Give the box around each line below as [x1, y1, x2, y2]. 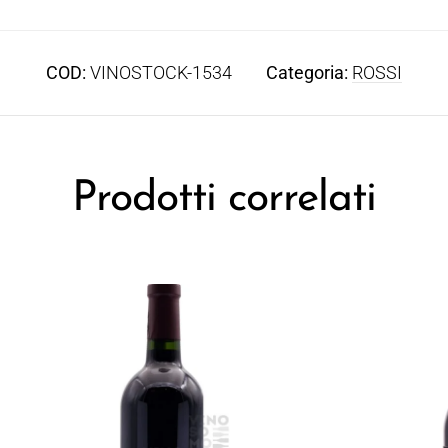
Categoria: [266, 61, 352, 83]
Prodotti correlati [72, 177, 376, 221]
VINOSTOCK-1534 [90, 61, 232, 83]
